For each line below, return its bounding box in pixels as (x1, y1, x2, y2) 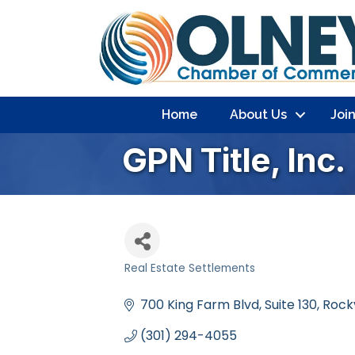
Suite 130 (265, 296, 317, 315)
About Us (229, 107, 287, 123)
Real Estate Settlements (124, 261, 255, 277)
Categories (124, 273, 214, 293)
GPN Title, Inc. (122, 139, 345, 181)
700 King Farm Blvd (140, 296, 259, 315)
